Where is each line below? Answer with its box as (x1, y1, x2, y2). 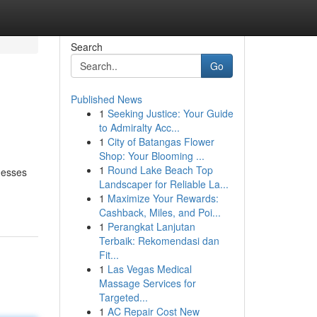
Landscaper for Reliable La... (98, 177, 229, 191)
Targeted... (98, 290, 148, 304)
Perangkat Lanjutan (107, 219, 195, 234)
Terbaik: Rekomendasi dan (98, 234, 219, 248)
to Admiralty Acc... (98, 120, 180, 134)
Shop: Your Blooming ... (98, 149, 204, 163)
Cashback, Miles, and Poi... (98, 205, 221, 219)
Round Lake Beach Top (107, 163, 213, 177)
